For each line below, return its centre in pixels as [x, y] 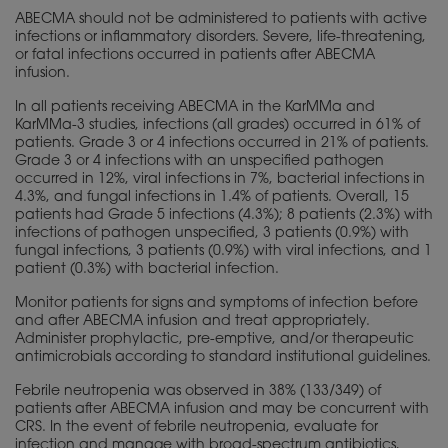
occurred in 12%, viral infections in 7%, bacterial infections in [220, 180]
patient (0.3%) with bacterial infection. [147, 270]
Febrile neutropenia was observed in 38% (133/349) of [198, 392]
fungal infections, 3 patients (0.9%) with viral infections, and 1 [223, 252]
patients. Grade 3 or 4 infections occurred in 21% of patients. [222, 144]
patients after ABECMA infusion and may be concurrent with [222, 410]
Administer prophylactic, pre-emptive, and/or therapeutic [214, 340]
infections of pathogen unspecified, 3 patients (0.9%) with [212, 234]
